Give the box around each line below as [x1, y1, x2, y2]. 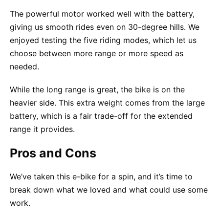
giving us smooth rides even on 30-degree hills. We [10, 22, 199, 32]
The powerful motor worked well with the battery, [10, 8, 195, 19]
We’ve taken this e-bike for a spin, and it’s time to [10, 171, 193, 181]
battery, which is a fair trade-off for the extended [10, 110, 193, 121]
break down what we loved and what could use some [10, 184, 208, 195]
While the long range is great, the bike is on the [10, 84, 185, 94]
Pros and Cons [10, 145, 96, 160]
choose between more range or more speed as [10, 48, 183, 58]
